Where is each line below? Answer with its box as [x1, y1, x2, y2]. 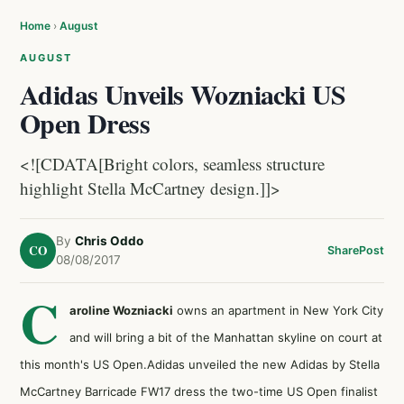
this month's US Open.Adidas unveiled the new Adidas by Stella [20, 357, 380, 372]
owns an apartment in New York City [173, 303, 383, 317]
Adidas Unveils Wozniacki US [20, 74, 346, 114]
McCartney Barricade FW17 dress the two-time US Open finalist [20, 384, 378, 399]
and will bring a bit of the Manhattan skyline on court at [69, 330, 382, 344]
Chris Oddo [75, 234, 143, 248]
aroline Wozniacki [69, 303, 173, 317]
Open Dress [20, 103, 150, 142]
